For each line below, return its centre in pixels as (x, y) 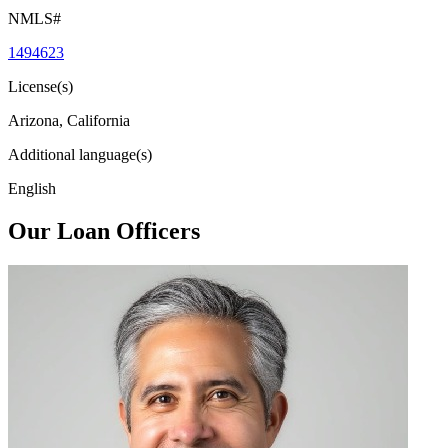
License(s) (40, 86)
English (32, 188)
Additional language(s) (80, 154)
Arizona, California (69, 120)
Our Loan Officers (104, 230)
